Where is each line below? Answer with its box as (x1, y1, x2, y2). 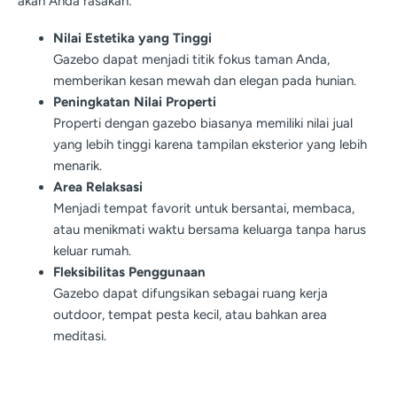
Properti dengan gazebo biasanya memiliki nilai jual (53, 115, 353, 132)
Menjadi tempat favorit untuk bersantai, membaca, (53, 200, 354, 217)
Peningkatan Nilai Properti (53, 94, 216, 111)
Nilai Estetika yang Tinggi (53, 30, 212, 47)
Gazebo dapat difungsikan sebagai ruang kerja (53, 285, 328, 302)
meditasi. (53, 328, 106, 345)
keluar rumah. (53, 243, 131, 260)
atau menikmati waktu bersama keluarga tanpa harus (53, 222, 366, 238)
